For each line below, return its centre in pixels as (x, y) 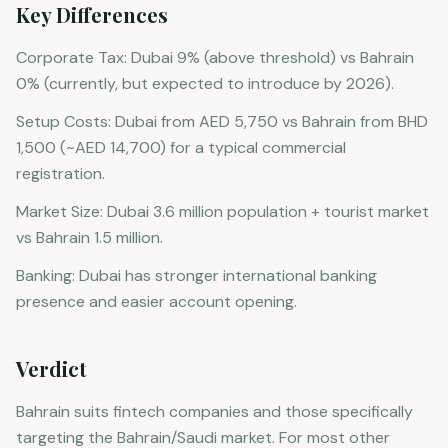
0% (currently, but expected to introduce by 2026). (205, 83)
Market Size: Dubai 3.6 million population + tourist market (222, 211)
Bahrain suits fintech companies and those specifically (214, 411)
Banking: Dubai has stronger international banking (196, 275)
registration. (60, 173)
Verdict (51, 368)
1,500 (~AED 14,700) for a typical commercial (181, 147)
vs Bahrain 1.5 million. (89, 237)
